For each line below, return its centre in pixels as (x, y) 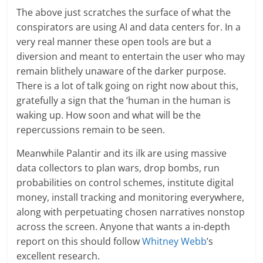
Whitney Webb (175, 241)
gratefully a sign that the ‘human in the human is (124, 100)
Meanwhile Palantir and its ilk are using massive (122, 153)
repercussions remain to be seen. (91, 129)
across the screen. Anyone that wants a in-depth (124, 226)
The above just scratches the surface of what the (124, 12)
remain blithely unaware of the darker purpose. (122, 71)
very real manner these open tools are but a (114, 41)
